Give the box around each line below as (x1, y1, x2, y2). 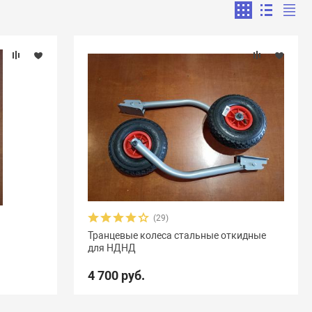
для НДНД (87, 242, 136, 253)
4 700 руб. (87, 268, 145, 283)
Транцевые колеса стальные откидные (87, 230, 266, 241)
